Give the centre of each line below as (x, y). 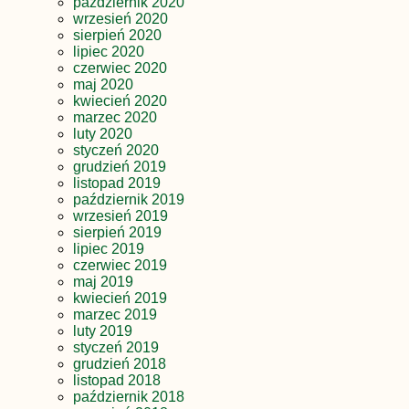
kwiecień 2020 (120, 101)
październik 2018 (129, 397)
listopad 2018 (117, 381)
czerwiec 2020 (120, 68)
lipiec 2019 (109, 249)
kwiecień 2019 (120, 299)
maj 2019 (103, 282)
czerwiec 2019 (120, 266)
